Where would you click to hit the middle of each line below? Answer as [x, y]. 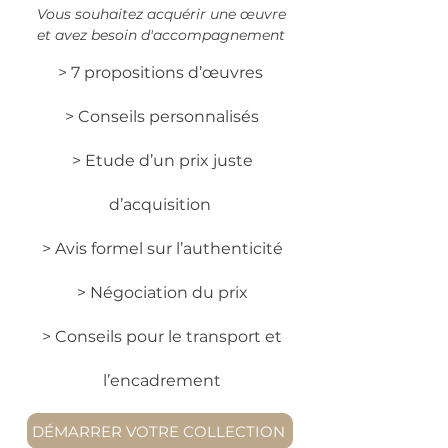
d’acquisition [162, 204]
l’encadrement [162, 380]
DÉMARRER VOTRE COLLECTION [158, 431]
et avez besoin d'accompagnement [161, 35]
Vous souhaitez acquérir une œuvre [161, 14]
